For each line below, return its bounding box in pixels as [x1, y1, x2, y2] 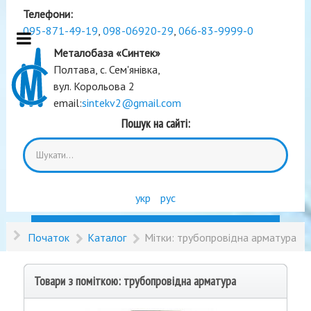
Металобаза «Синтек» [53, 46, 160, 60]
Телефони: [22, 7, 73, 21]
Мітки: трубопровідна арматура [144, 230, 296, 244]
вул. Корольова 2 [53, 79, 135, 93]
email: [53, 96, 82, 110]
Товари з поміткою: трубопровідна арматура [34, 273, 236, 289]
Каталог [87, 230, 126, 244]
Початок [27, 230, 69, 244]
